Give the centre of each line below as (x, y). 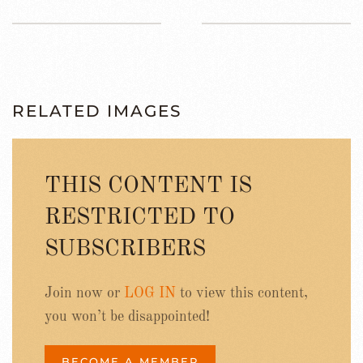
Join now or (84, 293)
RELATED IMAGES (97, 111)
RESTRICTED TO (140, 218)
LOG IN (150, 293)
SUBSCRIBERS (125, 249)
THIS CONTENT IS (148, 186)
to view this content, (242, 293)
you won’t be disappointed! (127, 316)
